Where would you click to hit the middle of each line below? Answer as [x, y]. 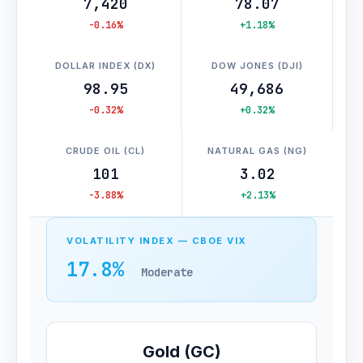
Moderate [167, 272]
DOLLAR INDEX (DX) [105, 66]
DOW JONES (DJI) [257, 66]
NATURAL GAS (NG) [258, 151]
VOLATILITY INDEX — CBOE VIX [157, 241]
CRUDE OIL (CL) [106, 151]
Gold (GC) [181, 352]
